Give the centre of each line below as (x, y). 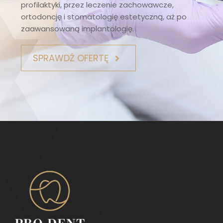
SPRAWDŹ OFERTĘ (71, 58)
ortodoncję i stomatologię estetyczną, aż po (104, 17)
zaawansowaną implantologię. (78, 29)
